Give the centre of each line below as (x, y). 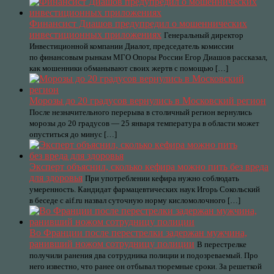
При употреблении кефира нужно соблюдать (162, 178)
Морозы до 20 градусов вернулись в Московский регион (148, 101)
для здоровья (56, 178)
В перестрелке (222, 244)
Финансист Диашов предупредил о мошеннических (138, 24)
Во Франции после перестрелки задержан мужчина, (138, 233)
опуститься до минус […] (73, 134)
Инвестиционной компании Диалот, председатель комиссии (131, 46)
